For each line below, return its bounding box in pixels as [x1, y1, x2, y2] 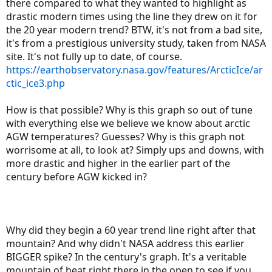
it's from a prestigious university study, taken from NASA [6, 36, 266, 50]
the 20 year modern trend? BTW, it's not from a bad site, [6, 22, 262, 36]
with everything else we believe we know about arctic [6, 116, 250, 130]
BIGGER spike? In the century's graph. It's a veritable [6, 250, 246, 263]
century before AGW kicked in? [6, 169, 147, 183]
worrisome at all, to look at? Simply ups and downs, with [6, 143, 264, 157]
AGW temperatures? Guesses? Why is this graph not [6, 129, 245, 143]
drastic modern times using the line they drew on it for [6, 9, 257, 23]
